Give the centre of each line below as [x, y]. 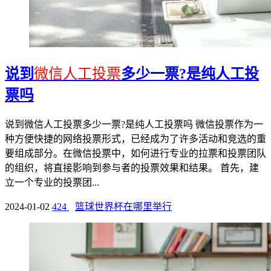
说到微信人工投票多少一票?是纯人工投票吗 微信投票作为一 [134, 124]
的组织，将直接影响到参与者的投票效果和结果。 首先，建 [132, 168]
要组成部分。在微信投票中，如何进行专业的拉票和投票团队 [135, 153]
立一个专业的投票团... [52, 182]
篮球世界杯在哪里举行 [123, 206]
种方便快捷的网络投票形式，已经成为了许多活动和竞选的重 [135, 139]
